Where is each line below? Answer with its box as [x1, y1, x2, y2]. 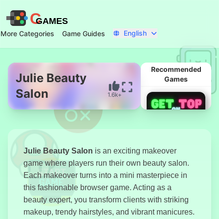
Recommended [151, 65, 201, 73]
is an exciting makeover [93, 147, 176, 155]
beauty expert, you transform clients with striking [23, 196, 189, 204]
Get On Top [154, 197, 197, 207]
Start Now [55, 97, 93, 107]
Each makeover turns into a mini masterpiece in [23, 171, 187, 179]
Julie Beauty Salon [23, 147, 93, 155]
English [124, 29, 147, 37]
